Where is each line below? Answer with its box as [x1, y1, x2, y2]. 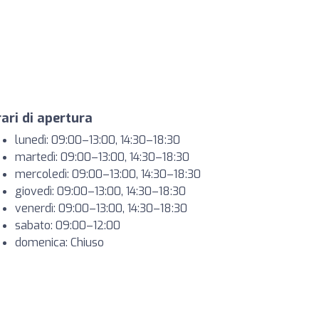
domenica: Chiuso [15, 235, 104, 250]
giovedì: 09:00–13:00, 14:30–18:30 [15, 184, 186, 199]
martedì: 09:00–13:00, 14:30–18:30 [15, 150, 189, 164]
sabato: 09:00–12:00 [15, 218, 120, 233]
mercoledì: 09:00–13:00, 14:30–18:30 [15, 167, 201, 182]
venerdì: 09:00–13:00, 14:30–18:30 [15, 201, 187, 216]
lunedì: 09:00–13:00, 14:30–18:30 [15, 132, 180, 147]
